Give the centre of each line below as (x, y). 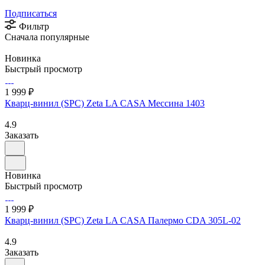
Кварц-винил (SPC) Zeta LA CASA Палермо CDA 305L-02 (123, 220)
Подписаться (31, 13)
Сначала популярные (47, 37)
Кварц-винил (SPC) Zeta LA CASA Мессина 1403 (105, 103)
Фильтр (34, 26)
